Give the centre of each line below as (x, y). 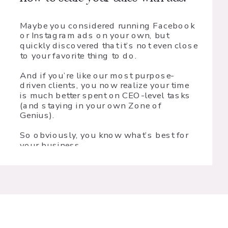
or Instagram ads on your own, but (94, 36)
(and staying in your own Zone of (91, 105)
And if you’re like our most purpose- (97, 76)
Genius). (37, 115)
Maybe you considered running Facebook (107, 26)
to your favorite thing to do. (79, 55)
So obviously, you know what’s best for (104, 135)
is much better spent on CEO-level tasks (105, 95)
